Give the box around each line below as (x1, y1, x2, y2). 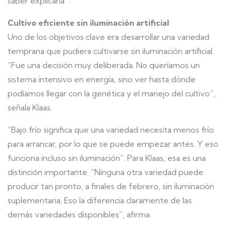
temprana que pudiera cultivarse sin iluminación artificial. (8, 46, 214, 56)
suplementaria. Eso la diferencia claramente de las (8, 195, 192, 205)
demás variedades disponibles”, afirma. (8, 209, 151, 219)
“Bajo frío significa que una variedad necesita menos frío (8, 125, 214, 135)
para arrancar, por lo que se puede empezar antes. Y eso (8, 139, 218, 149)
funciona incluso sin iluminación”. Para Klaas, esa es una (8, 153, 206, 163)
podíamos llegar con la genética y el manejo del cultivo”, (8, 88, 215, 98)
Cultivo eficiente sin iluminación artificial (8, 18, 169, 28)
